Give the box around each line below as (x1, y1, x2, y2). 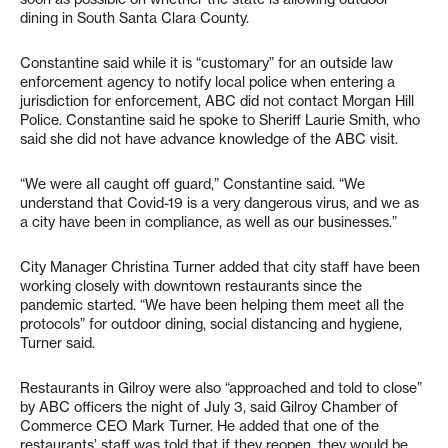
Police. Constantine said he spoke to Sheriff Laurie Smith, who (20, 111, 420, 130)
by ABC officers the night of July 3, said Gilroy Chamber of (20, 398, 398, 417)
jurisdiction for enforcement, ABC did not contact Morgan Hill (20, 92, 414, 111)
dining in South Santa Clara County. (20, 9, 249, 28)
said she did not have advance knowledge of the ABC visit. (20, 130, 398, 149)
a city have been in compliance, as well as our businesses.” (20, 213, 397, 232)
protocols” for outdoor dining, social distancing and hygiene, (20, 315, 402, 334)
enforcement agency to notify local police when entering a (20, 73, 395, 92)
